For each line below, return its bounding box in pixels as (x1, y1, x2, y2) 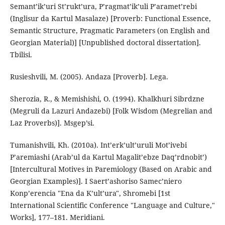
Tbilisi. (10, 50, 32, 60)
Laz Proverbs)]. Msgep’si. (10, 118, 94, 128)
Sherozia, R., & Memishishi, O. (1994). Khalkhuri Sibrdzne (10, 94, 204, 104)
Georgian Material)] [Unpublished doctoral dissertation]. (10, 38, 201, 48)
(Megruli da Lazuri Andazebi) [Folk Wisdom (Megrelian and (10, 106, 212, 116)
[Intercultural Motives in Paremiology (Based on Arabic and (10, 164, 212, 174)
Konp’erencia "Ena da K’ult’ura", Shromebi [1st (10, 188, 170, 198)
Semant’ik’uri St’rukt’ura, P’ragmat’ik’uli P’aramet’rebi (10, 2, 197, 12)
